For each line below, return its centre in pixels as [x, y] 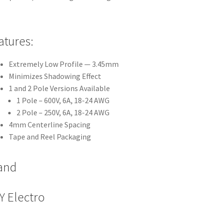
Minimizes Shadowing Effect [55, 76]
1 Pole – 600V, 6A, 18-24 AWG [63, 101]
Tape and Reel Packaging [50, 137]
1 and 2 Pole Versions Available [59, 88]
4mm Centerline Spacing [49, 125]
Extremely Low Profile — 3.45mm [63, 64]
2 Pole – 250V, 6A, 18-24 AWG [63, 113]
